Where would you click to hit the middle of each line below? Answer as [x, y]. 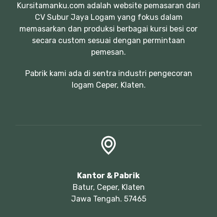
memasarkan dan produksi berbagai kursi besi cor [108, 29]
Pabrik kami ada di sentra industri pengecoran [108, 74]
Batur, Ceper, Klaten [108, 187]
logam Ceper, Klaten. [108, 85]
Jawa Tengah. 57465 [108, 199]
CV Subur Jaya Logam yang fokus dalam [108, 17]
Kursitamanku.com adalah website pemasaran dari [108, 6]
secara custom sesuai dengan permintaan [108, 41]
